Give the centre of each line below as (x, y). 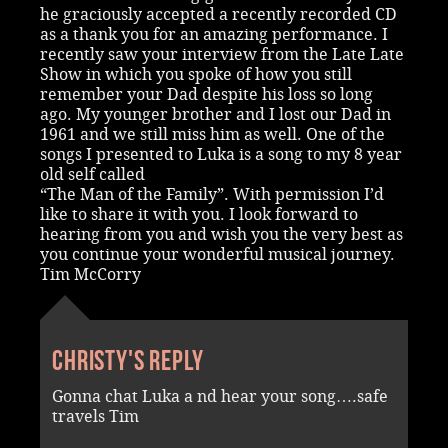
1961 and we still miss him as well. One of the (212, 134)
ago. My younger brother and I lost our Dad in (215, 114)
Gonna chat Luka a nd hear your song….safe (220, 396)
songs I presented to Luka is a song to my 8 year (221, 154)
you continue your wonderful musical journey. (217, 254)
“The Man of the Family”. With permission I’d (212, 194)
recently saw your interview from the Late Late (222, 54)
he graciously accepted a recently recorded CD (218, 14)
